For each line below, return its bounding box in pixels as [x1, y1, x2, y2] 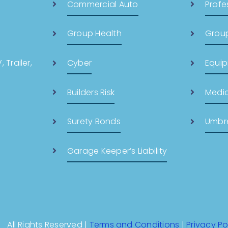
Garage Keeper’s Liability [67, 145, 167, 157]
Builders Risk [67, 86, 115, 98]
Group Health [67, 27, 122, 40]
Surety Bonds [67, 116, 121, 128]
